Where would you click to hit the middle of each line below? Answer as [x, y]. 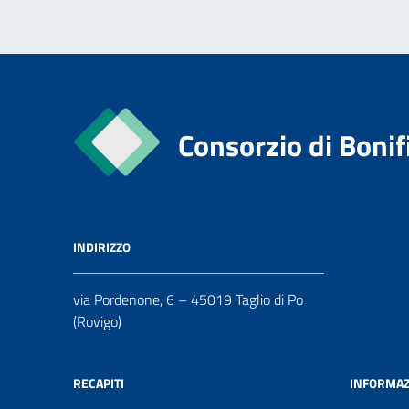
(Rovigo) [97, 321]
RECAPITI [99, 383]
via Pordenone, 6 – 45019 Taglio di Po [188, 299]
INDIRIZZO [102, 247]
